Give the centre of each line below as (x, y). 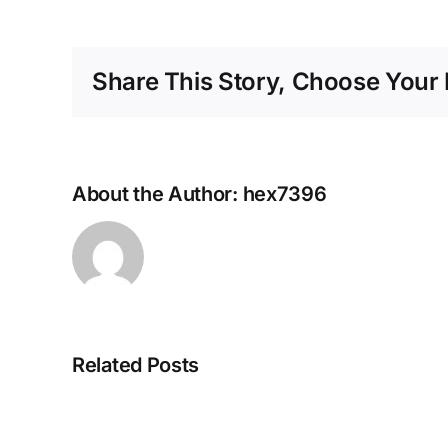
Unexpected (272, 426)
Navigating (265, 370)
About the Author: (157, 194)
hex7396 (284, 194)
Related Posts (136, 365)
